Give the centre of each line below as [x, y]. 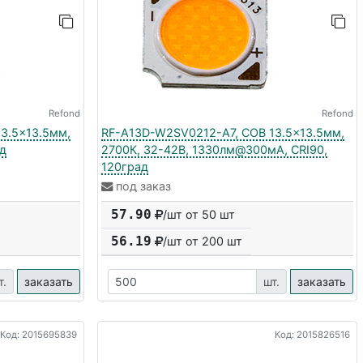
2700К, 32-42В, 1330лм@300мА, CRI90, [215, 149]
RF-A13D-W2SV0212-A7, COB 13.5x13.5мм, [223, 132]
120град [125, 166]
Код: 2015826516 [312, 334]
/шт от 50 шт [199, 214]
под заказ [144, 186]
